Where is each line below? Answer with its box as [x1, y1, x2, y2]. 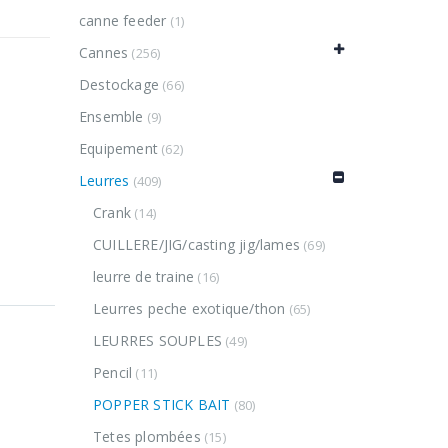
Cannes [79, 43, 129, 63]
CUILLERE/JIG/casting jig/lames [92, 235, 300, 255]
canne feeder [79, 11, 167, 31]
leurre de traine [92, 267, 195, 287]
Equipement [79, 139, 158, 159]
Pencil [92, 363, 133, 383]
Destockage [79, 75, 159, 95]
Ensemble [79, 107, 144, 127]
